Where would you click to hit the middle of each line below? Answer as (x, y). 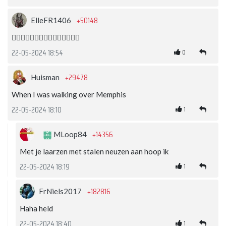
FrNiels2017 (61, 191)
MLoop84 (70, 134)
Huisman (46, 77)
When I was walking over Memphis (69, 95)
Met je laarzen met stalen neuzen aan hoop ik (94, 152)
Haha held (36, 209)
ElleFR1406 (52, 20)
